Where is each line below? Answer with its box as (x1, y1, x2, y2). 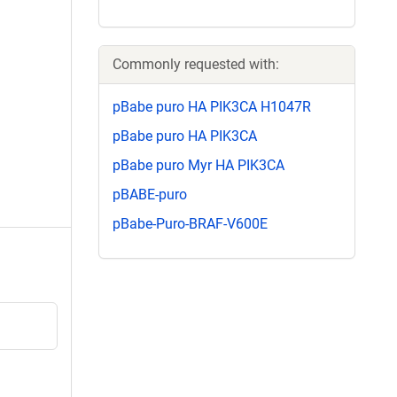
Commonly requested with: (113, 55, 279, 73)
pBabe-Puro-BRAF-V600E (113, 215, 268, 233)
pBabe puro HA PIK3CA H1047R (113, 97, 311, 115)
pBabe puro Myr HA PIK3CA (113, 156, 284, 174)
